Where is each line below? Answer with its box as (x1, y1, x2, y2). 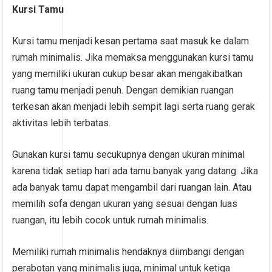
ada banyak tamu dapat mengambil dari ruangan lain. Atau (12, 181, 252, 193)
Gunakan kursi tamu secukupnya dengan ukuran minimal (12, 148, 245, 160)
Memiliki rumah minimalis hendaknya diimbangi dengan (12, 245, 245, 257)
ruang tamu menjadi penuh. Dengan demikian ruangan (12, 84, 234, 96)
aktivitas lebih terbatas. (12, 117, 111, 129)
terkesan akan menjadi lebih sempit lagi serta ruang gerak (12, 100, 256, 112)
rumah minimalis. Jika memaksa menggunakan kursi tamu (12, 51, 254, 63)
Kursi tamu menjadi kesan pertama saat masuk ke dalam (12, 35, 250, 47)
